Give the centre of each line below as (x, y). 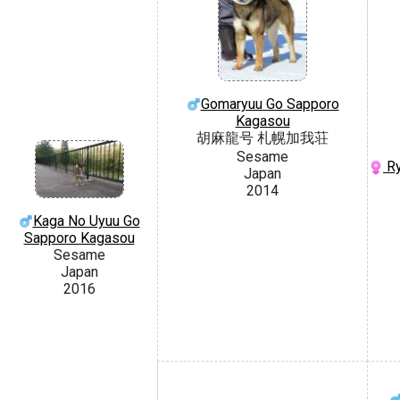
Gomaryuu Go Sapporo (270, 104)
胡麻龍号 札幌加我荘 (262, 137)
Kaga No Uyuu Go (86, 221)
